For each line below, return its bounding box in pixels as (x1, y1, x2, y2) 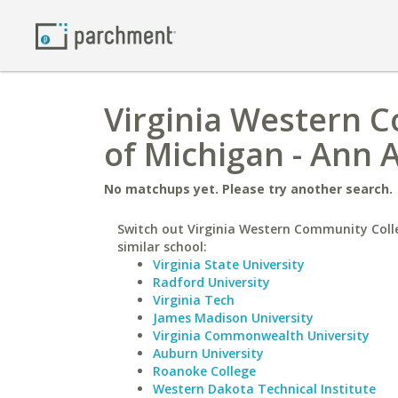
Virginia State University (153, 256, 305, 273)
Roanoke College (153, 362, 256, 379)
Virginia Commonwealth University (153, 327, 370, 344)
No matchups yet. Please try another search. (104, 180, 393, 197)
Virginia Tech (153, 291, 235, 308)
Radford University (153, 274, 270, 291)
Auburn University (153, 345, 264, 362)
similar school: (117, 238, 207, 255)
